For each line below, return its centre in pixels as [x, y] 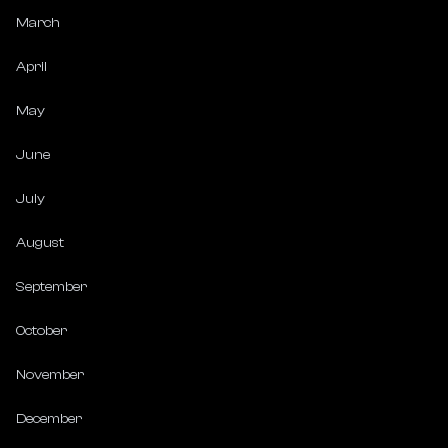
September [51, 287]
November [50, 375]
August [40, 243]
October [41, 331]
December [49, 419]
